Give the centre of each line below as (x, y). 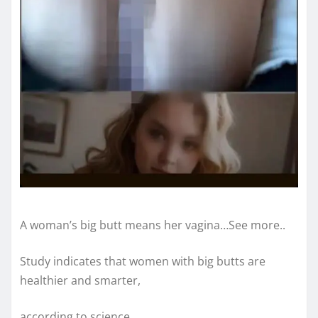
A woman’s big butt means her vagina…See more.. (153, 225)
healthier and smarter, (80, 281)
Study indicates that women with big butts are (143, 262)
